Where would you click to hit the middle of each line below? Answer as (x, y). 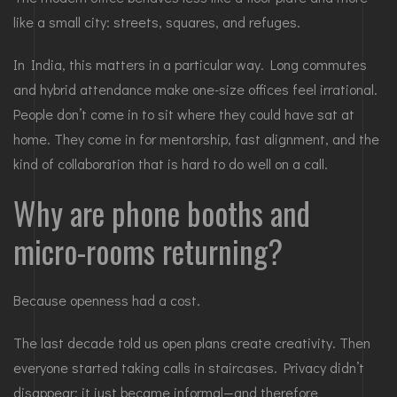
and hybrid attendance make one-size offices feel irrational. (195, 90)
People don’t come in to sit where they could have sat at (184, 114)
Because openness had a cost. (107, 300)
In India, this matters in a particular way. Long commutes (190, 65)
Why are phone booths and (162, 213)
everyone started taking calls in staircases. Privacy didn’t (189, 368)
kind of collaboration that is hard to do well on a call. (171, 164)
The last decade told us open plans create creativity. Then (192, 343)
